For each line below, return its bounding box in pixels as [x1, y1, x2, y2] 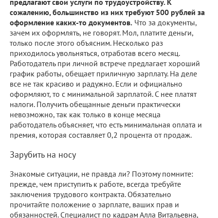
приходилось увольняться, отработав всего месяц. [10, 48, 180, 58]
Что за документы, [132, 17, 197, 27]
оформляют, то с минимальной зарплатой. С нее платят [10, 89, 197, 99]
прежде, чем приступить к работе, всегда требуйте [10, 179, 181, 189]
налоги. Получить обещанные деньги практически [10, 99, 181, 109]
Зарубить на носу [10, 148, 76, 160]
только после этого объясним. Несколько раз [10, 37, 163, 48]
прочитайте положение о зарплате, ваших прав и [10, 199, 179, 209]
